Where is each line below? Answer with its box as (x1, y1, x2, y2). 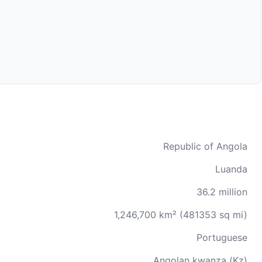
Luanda (215, 163, 247, 175)
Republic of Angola (163, 140, 247, 152)
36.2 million (196, 186, 247, 198)
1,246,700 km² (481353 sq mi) (114, 209, 247, 220)
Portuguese (196, 232, 247, 243)
